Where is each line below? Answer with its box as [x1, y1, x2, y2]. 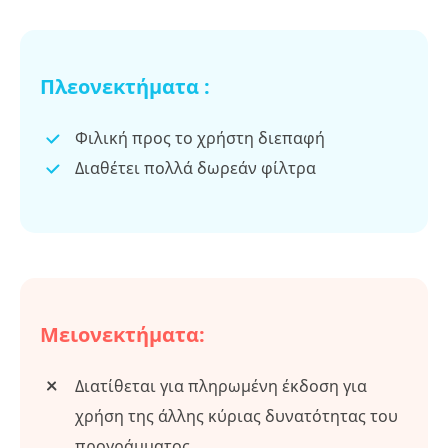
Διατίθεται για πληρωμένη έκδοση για [75, 374, 367, 397]
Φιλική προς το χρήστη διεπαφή [75, 126, 325, 149]
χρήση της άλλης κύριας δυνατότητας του [75, 404, 398, 427]
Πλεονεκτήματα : [40, 72, 210, 100]
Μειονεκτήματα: [40, 320, 205, 348]
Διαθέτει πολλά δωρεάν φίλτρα [75, 156, 316, 179]
